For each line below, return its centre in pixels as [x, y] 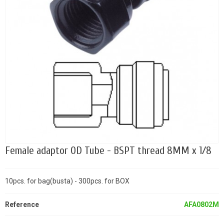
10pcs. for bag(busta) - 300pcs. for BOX [67, 181]
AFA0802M [201, 205]
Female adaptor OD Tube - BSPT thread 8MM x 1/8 [108, 151]
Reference [22, 205]
